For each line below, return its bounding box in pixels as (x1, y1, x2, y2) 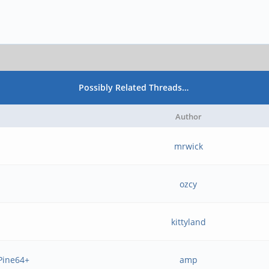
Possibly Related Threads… (79, 82, 189, 93)
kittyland (171, 216, 206, 228)
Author (175, 111, 202, 122)
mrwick (174, 141, 203, 152)
